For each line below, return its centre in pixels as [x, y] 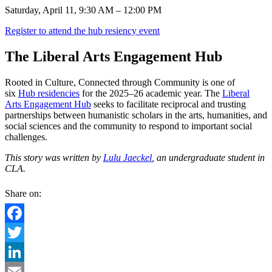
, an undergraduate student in [208, 157]
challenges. [26, 137]
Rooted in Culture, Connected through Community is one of [120, 82]
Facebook [24, 232]
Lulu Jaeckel [127, 157]
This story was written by [54, 157]
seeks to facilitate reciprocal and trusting [168, 104]
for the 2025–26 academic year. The [151, 93]
